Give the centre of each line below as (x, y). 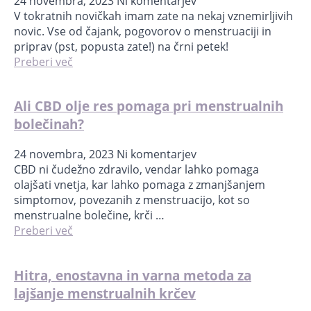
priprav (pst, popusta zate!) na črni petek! (121, 46)
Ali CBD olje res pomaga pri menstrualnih (149, 106)
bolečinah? (49, 124)
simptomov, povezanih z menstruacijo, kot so (132, 200)
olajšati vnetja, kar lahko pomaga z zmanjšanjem (140, 184)
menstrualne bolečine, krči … (89, 215)
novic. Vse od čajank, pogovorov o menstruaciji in (143, 31)
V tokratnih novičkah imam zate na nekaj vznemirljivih (153, 16)
